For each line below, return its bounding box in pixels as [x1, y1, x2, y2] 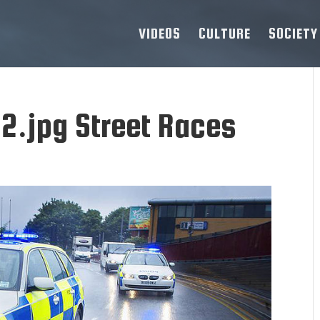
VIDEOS [139, 25, 181, 41]
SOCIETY [269, 25, 318, 41]
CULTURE [199, 25, 251, 41]
